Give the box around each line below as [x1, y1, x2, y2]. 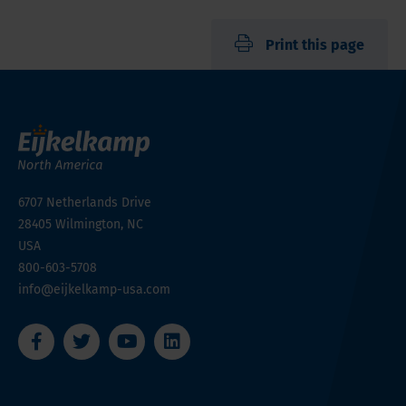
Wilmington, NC [55, 217, 143, 233]
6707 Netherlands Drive [18, 195, 151, 211]
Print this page [266, 36, 364, 54]
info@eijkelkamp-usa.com [18, 282, 170, 298]
